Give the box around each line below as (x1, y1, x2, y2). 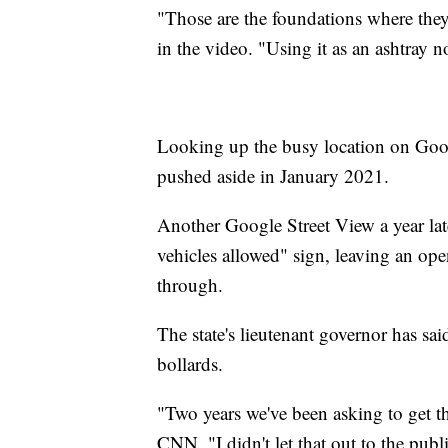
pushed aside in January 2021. (157, 162, 389, 188)
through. (157, 271, 223, 297)
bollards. (157, 350, 223, 376)
